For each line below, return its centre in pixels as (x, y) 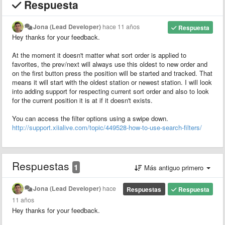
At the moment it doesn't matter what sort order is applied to (99, 55)
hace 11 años (121, 26)
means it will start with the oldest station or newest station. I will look (112, 82)
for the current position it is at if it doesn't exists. (82, 100)
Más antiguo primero (174, 167)
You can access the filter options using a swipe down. (90, 118)
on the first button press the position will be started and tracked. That (112, 73)
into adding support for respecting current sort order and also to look (110, 91)
